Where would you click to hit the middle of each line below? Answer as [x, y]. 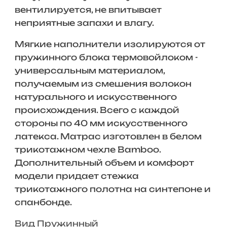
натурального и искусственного [96, 97]
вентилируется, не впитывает [88, 10]
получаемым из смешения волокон [103, 84]
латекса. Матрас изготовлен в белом [108, 136]
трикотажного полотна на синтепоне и [112, 189]
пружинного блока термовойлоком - [106, 57]
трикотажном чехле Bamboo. [87, 149]
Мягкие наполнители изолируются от [110, 44]
